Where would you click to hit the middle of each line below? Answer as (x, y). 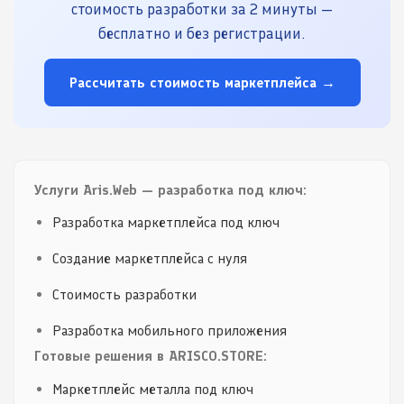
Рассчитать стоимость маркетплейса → (202, 83)
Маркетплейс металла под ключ (152, 389)
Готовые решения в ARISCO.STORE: (151, 356)
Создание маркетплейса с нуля (149, 259)
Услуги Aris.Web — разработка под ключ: (171, 189)
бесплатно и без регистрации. (202, 34)
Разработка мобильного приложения (169, 331)
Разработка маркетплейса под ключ (165, 223)
